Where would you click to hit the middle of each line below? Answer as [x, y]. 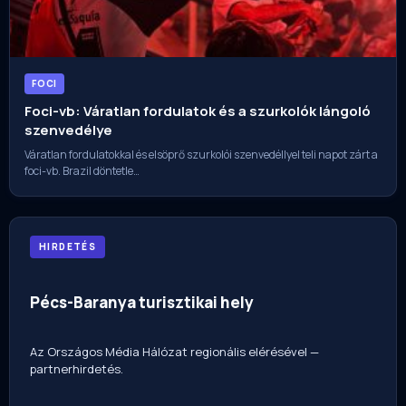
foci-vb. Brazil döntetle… [82, 170]
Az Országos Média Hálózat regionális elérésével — [174, 352]
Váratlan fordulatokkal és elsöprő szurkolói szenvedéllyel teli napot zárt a [201, 154]
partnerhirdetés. [77, 369]
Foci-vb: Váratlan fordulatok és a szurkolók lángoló [198, 111]
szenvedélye [68, 130]
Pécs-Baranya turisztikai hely [142, 302]
